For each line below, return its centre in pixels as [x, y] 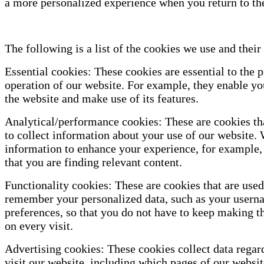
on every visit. [39, 226]
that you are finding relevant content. [93, 162]
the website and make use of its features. [102, 99]
